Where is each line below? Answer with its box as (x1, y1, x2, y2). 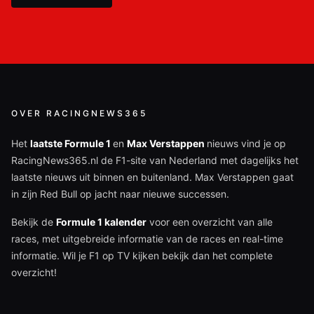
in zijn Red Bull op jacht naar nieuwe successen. (11, 188, 229, 200)
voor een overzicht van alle (146, 216, 273, 228)
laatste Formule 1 (30, 137, 113, 150)
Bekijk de (11, 216, 56, 228)
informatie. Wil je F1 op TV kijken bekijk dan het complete (11, 250, 273, 262)
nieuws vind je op (207, 137, 286, 150)
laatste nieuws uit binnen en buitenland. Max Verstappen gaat (11, 171, 294, 184)
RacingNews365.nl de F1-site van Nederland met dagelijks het (11, 154, 299, 167)
